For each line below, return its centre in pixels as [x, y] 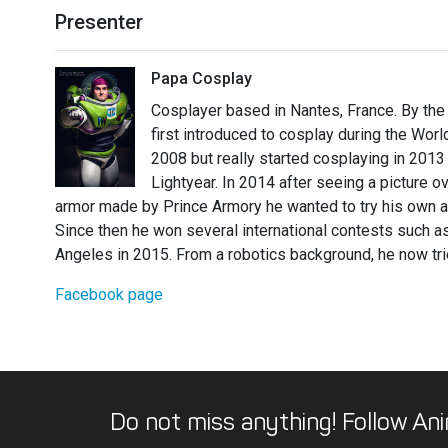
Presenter [99, 22]
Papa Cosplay [201, 79]
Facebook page [109, 295]
